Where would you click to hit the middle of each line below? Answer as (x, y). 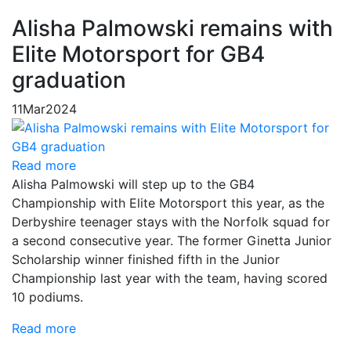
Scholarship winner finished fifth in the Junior (146, 259)
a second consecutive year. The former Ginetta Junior (172, 241)
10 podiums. (47, 297)
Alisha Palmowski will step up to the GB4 (133, 184)
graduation (69, 80)
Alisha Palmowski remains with (172, 28)
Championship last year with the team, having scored (170, 278)
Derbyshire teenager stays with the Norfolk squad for (171, 222)
